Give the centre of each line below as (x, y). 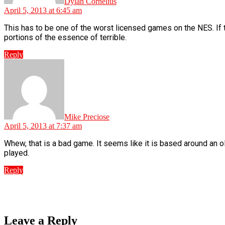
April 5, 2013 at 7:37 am (43, 126)
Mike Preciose (87, 117)
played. (17, 153)
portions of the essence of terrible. (65, 37)
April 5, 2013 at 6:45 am (43, 10)
